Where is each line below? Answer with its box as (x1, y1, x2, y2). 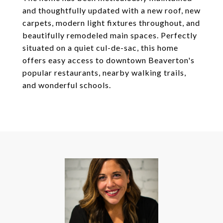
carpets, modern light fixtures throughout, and (22, 18, 200, 27)
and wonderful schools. (22, 80, 111, 90)
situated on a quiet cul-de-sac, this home (22, 43, 178, 52)
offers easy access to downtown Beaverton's (22, 55, 195, 65)
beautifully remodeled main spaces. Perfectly (22, 30, 197, 40)
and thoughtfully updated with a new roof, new (22, 5, 201, 15)
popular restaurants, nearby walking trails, (22, 68, 186, 77)
